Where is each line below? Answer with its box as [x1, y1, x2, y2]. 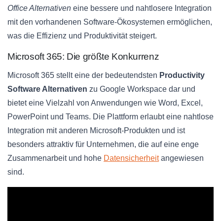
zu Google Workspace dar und [87, 85, 195, 94]
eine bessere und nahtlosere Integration [71, 4, 212, 13]
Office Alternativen [7, 4, 71, 13]
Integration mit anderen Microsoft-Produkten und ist [7, 126, 185, 135]
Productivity [159, 71, 205, 80]
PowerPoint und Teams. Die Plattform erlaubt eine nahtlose [7, 112, 214, 121]
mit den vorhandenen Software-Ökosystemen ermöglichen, [7, 18, 212, 27]
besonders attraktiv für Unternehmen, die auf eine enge [7, 140, 199, 149]
